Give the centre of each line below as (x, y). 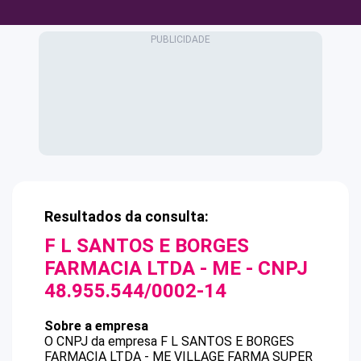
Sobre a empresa (96, 326)
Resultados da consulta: (127, 216)
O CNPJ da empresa (102, 341)
